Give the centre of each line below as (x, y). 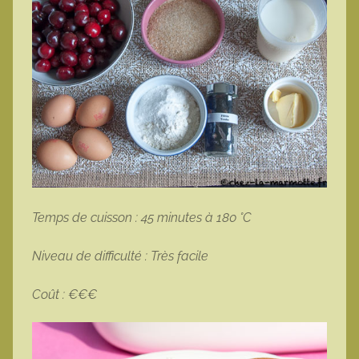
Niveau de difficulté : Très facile (122, 256)
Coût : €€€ (65, 295)
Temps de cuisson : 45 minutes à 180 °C (142, 218)
